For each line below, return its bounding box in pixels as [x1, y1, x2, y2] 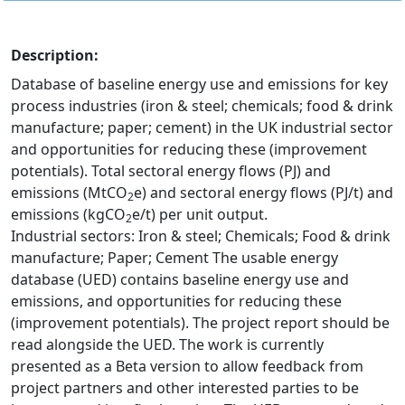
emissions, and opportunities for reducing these [11, 291, 342, 311]
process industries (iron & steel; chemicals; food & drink [11, 96, 393, 116]
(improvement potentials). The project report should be [11, 313, 390, 333]
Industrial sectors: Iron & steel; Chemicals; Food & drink [11, 226, 391, 246]
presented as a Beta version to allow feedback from [11, 356, 363, 376]
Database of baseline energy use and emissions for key [11, 74, 388, 94]
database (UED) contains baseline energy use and [11, 269, 349, 289]
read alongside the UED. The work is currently [11, 334, 324, 354]
